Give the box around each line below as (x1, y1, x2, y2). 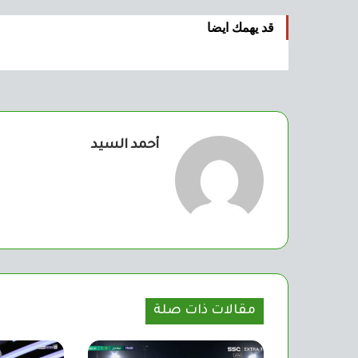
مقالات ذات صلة (153, 303, 256, 318)
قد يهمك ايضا (207, 19, 274, 36)
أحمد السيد (91, 137, 159, 153)
